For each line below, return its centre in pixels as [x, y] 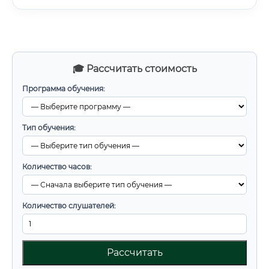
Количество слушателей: [69, 206]
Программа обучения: [64, 89]
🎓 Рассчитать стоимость [134, 69]
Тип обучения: [49, 128]
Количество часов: [57, 167]
